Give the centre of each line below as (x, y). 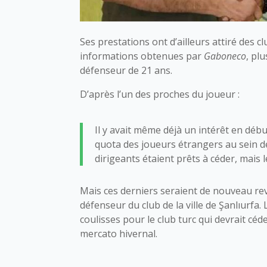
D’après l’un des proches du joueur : (161, 94)
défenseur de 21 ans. (126, 71)
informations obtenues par (142, 56)
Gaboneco (225, 56)
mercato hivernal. (119, 234)
